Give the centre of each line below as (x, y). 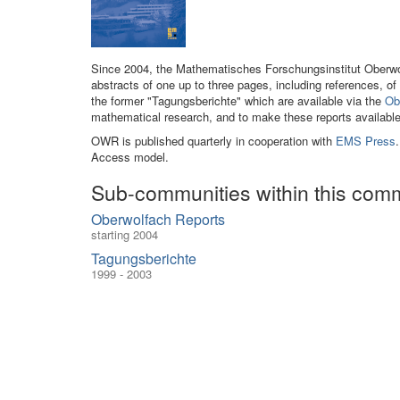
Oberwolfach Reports (158, 219)
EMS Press (366, 141)
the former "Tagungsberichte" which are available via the (238, 100)
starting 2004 (125, 234)
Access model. (130, 157)
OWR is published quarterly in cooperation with (213, 141)
